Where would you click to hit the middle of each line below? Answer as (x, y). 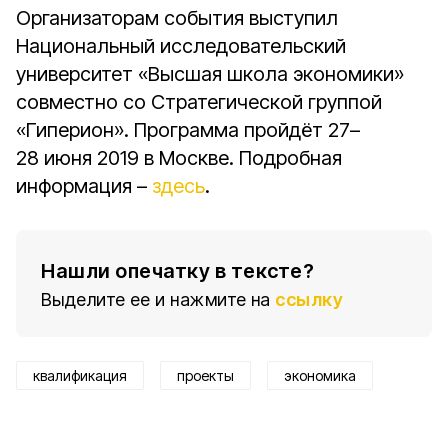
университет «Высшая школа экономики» (210, 74)
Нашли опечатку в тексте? (177, 271)
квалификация (80, 375)
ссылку (309, 299)
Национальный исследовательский (181, 46)
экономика (320, 375)
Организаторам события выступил (177, 18)
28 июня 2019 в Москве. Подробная (179, 158)
